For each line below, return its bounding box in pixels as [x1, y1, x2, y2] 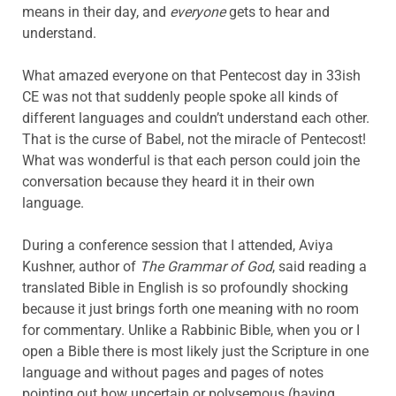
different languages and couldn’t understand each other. [22, 109, 369, 126]
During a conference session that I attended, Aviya [22, 236, 333, 254]
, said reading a [272, 257, 367, 275]
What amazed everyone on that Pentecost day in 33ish [22, 66, 361, 84]
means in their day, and [22, 3, 170, 20]
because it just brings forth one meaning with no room [22, 300, 359, 317]
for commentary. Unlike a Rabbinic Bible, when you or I [22, 321, 360, 339]
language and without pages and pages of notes [22, 363, 324, 381]
